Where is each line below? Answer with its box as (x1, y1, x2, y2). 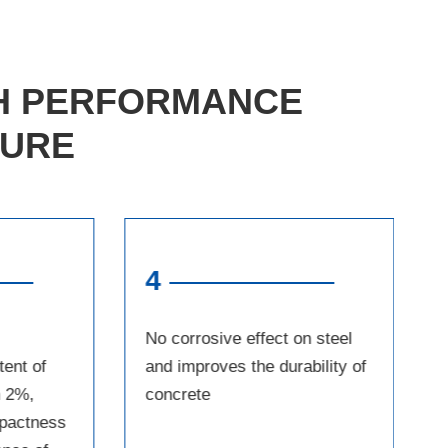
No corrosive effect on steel (144, 329, 352, 349)
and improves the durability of (144, 357, 366, 377)
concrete (144, 385, 210, 405)
